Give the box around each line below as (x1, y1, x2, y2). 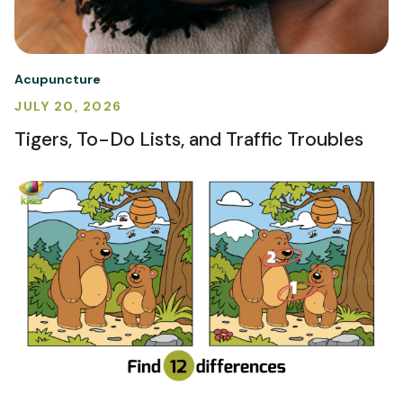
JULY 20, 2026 (14, 97, 122, 114)
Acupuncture (14, 70, 101, 87)
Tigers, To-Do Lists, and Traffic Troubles (14, 126, 363, 152)
